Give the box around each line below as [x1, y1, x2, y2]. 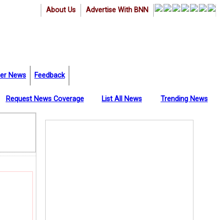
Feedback [34, 71, 65, 80]
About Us [46, 6, 76, 14]
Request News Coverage [5, 95, 84, 103]
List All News [102, 95, 142, 103]
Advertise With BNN [86, 6, 148, 14]
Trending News [161, 95, 208, 103]
